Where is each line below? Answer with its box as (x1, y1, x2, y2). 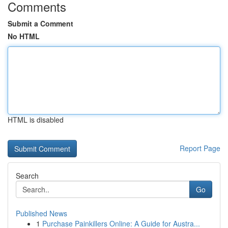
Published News (16, 208, 67, 218)
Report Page (180, 143, 220, 153)
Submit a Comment (8, 18, 73, 28)
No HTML (8, 31, 40, 41)
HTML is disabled (8, 115, 64, 125)
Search (16, 170, 39, 181)
